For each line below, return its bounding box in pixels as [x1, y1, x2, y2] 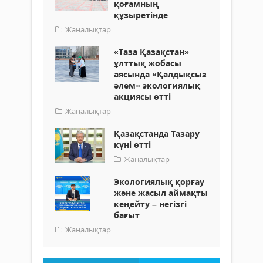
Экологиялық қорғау [114, 176, 204, 188]
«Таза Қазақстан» [114, 46, 189, 58]
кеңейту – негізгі [114, 198, 187, 210]
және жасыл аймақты [114, 187, 208, 199]
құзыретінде [114, 9, 168, 21]
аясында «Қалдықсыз [114, 69, 207, 80]
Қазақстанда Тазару [114, 128, 200, 140]
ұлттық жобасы [114, 58, 181, 69]
